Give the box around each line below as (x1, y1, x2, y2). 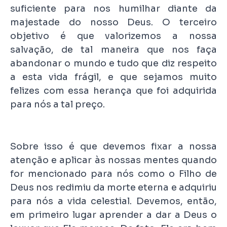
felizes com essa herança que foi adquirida (10, 85, 217, 96)
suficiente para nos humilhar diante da (10, 3, 217, 14)
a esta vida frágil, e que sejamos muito (10, 71, 217, 83)
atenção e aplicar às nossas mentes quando (10, 154, 217, 166)
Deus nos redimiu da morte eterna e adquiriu (10, 181, 217, 193)
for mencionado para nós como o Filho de (10, 168, 217, 179)
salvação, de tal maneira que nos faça (10, 44, 217, 55)
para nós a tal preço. (10, 98, 105, 110)
